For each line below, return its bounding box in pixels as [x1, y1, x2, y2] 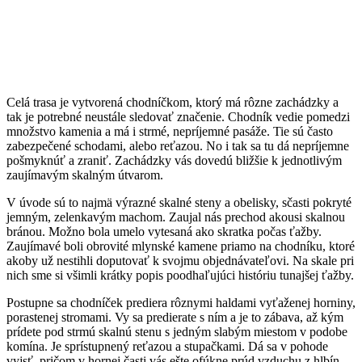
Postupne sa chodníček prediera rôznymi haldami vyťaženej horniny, [6, 296, 356, 310]
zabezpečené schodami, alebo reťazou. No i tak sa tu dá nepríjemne [6, 139, 349, 154]
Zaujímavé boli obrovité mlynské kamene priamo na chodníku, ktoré [6, 239, 355, 254]
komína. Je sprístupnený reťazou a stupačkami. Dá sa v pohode [6, 339, 328, 354]
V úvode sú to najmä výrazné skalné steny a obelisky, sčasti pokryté [6, 196, 351, 210]
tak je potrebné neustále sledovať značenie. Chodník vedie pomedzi [6, 110, 350, 124]
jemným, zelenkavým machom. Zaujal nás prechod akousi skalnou [6, 210, 345, 225]
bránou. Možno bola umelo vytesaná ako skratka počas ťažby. [6, 225, 322, 239]
